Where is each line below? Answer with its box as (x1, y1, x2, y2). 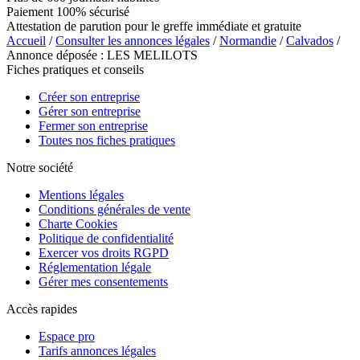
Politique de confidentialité (39, 231, 174, 245)
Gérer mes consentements (39, 274, 168, 288)
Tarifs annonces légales (39, 343, 156, 358)
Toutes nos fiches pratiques (39, 133, 175, 147)
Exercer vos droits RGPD (39, 245, 169, 260)
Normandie (219, 33, 276, 47)
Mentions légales (39, 187, 124, 202)
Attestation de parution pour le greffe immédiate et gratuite (6, 18, 301, 33)
